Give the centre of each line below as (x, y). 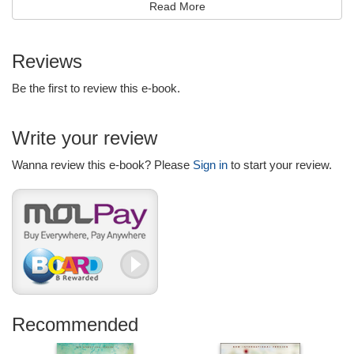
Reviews (47, 61)
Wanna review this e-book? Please (102, 165)
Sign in (210, 165)
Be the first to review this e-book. (96, 88)
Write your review (85, 138)
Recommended (75, 324)
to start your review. (280, 165)
